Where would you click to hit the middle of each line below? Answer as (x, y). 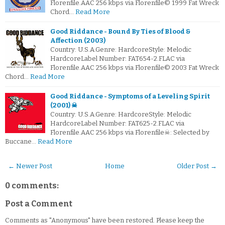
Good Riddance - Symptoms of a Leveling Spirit (130, 96)
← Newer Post (30, 166)
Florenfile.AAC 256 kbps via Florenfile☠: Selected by (130, 133)
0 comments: (32, 186)
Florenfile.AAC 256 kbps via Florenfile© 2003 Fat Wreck (135, 68)
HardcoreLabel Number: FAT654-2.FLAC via (118, 59)
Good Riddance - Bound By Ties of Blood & (120, 32)
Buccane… (21, 142)
